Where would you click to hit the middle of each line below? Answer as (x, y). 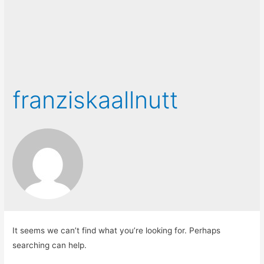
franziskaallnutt (95, 100)
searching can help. (50, 245)
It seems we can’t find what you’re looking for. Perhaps (117, 230)
